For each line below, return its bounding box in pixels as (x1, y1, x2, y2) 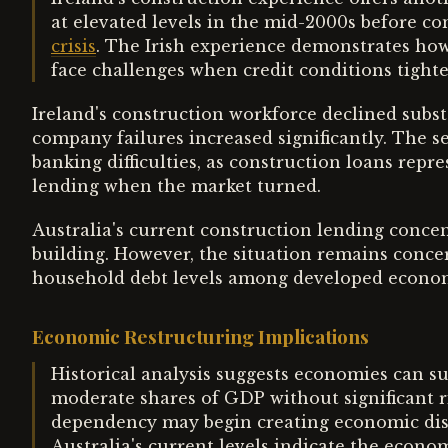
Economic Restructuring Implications (32, 323, 369, 349)
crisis (51, 36, 96, 56)
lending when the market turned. (32, 176, 321, 196)
